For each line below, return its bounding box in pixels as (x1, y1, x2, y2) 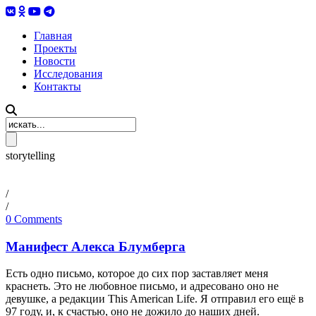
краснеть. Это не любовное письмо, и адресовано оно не (6, 280, 279, 293)
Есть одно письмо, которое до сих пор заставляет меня (6, 267, 268, 280)
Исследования (34, 68, 102, 80)
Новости (34, 55, 75, 67)
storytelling (6, 150, 55, 162)
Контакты (34, 80, 81, 92)
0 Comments (6, 213, 62, 225)
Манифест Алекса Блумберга (6, 238, 186, 254)
